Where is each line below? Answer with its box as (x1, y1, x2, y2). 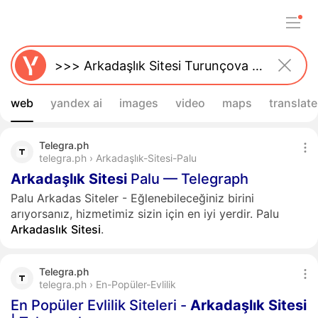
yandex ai (50, 96, 102, 110)
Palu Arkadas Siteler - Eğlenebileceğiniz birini (11, 191, 254, 205)
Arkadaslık (11, 222, 67, 236)
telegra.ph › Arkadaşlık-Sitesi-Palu (39, 152, 197, 164)
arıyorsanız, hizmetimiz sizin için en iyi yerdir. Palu (11, 207, 279, 221)
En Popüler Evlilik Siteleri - (11, 297, 190, 314)
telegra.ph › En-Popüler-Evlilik (39, 278, 176, 290)
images (119, 96, 158, 110)
